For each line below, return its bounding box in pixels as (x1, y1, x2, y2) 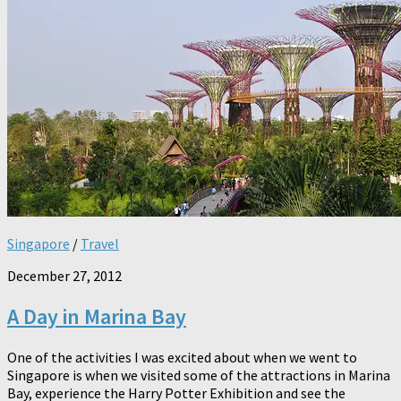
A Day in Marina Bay (7, 303, 186, 331)
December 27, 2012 (7, 267, 122, 286)
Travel (81, 235, 119, 253)
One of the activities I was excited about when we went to (7, 347, 357, 366)
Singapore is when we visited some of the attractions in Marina (7, 365, 390, 384)
